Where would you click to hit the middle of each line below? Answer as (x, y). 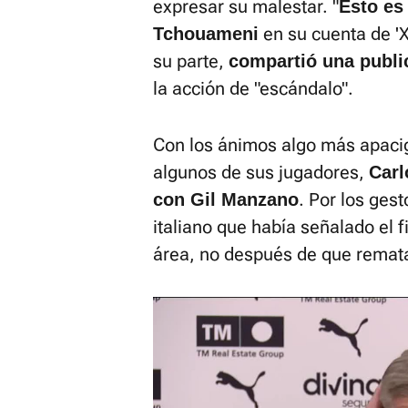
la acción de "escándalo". (253, 89)
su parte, (191, 61)
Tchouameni (206, 34)
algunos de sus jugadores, (261, 173)
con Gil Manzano (226, 200)
